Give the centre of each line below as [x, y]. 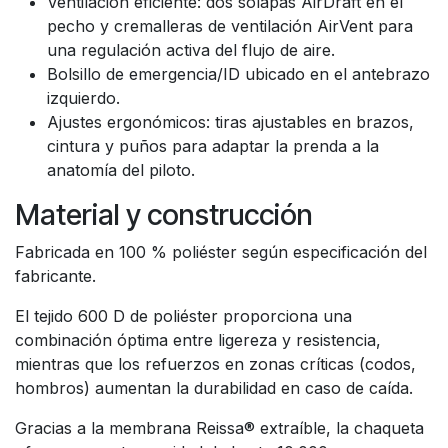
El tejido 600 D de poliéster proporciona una [183, 316]
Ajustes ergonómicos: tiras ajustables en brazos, [230, 122]
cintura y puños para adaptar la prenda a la [213, 146]
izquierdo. [83, 98]
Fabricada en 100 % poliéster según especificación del [221, 252]
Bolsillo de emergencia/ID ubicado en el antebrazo [238, 74]
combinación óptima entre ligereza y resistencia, [198, 340]
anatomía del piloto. [121, 170]
